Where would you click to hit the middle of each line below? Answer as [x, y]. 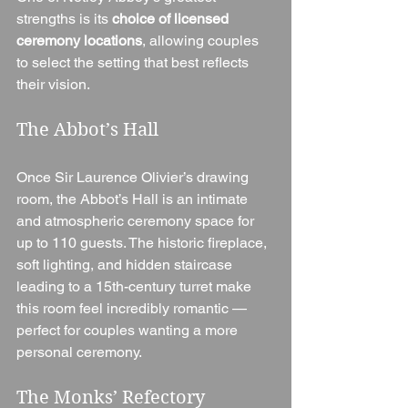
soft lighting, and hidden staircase [126, 264]
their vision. [53, 84]
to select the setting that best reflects [134, 62]
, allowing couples [202, 40]
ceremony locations [79, 40]
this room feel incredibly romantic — [133, 308]
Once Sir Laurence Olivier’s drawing [134, 177]
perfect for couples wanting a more [129, 330]
